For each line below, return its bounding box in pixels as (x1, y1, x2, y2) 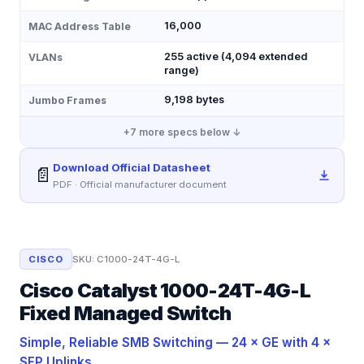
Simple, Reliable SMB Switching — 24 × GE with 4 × (19, 335, 331, 350)
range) (164, 64, 199, 76)
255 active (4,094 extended (164, 50, 308, 63)
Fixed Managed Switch (19, 301, 232, 325)
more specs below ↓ (136, 126, 241, 138)
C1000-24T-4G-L (96, 253, 180, 265)
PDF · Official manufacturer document (53, 179, 227, 190)
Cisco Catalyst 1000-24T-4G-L (19, 279, 310, 302)
